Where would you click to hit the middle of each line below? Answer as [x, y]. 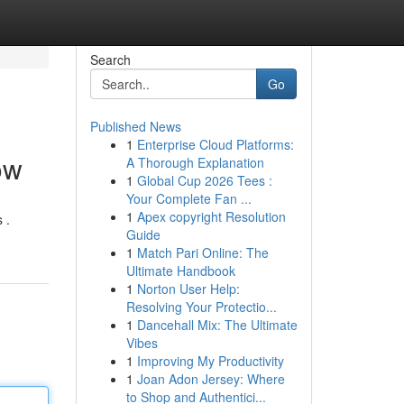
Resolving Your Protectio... [201, 307]
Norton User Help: [188, 289]
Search [110, 60]
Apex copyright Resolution [211, 216]
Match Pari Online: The [202, 252]
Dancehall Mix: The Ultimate [217, 325]
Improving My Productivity [210, 361]
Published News [135, 126]
